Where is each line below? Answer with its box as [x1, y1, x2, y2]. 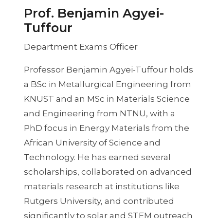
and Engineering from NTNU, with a [23, 108, 175, 118]
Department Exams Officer [23, 41, 138, 52]
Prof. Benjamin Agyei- [23, 5, 164, 21]
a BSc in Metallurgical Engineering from [23, 79, 191, 89]
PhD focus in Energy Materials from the [23, 123, 189, 133]
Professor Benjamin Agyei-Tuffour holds [23, 64, 193, 74]
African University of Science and [23, 137, 161, 147]
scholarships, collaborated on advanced [23, 166, 192, 177]
